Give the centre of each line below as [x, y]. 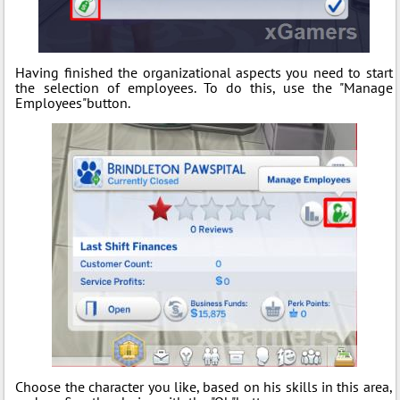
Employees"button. [73, 103]
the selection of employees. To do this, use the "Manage [204, 88]
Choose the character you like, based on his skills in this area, [204, 387]
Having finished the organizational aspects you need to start [204, 73]
